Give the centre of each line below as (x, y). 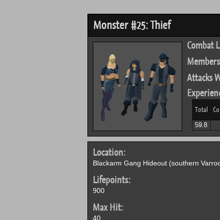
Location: (109, 152)
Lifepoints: (111, 180)
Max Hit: (108, 207)
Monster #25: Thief (132, 25)
